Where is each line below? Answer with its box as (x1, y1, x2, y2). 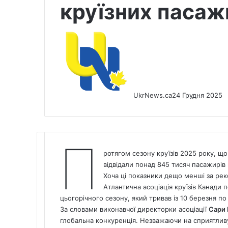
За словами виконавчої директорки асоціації (60, 205, 209, 213)
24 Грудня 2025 (172, 91, 222, 99)
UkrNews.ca (133, 91, 172, 99)
